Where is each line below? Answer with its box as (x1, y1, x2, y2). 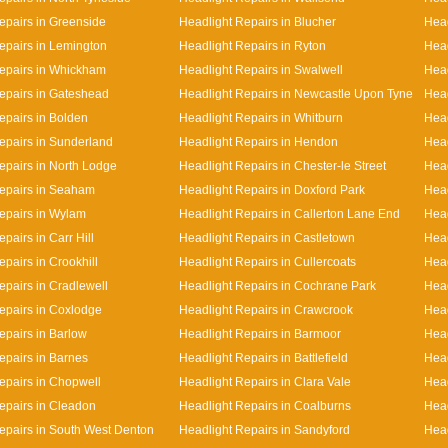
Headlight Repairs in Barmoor (179, 326, 341, 340)
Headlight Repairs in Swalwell (179, 62, 343, 76)
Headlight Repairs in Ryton (179, 38, 326, 52)
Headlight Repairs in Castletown (179, 230, 355, 244)
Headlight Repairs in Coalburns (179, 398, 351, 412)
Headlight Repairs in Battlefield (179, 350, 348, 364)
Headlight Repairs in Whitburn (179, 110, 343, 124)
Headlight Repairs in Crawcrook (179, 302, 353, 316)
